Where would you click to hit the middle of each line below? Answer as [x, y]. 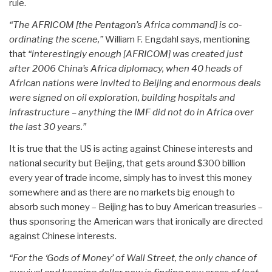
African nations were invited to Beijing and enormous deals [135, 83]
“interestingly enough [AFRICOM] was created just [135, 54]
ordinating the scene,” [56, 39]
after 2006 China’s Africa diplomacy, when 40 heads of [126, 68]
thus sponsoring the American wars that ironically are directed [136, 221]
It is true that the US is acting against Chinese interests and [131, 148]
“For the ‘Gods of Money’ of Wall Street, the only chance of [133, 258]
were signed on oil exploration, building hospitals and [122, 97]
